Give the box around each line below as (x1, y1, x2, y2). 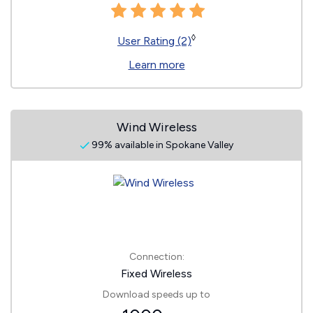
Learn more (128, 58, 185, 71)
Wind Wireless (116, 119, 197, 135)
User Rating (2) (117, 34, 191, 48)
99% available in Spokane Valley (89, 139, 233, 151)
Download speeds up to (103, 289, 210, 300)
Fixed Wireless (121, 267, 192, 280)
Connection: (129, 251, 184, 263)
